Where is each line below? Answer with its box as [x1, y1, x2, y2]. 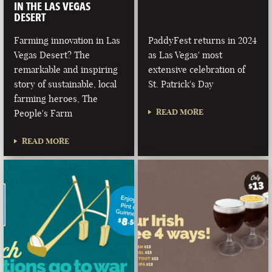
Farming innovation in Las [14, 34, 121, 46]
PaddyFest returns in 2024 [148, 34, 257, 46]
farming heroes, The [14, 92, 98, 104]
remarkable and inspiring [14, 63, 118, 75]
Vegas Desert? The [14, 49, 90, 61]
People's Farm [14, 107, 73, 119]
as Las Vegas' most [148, 49, 223, 61]
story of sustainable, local [14, 78, 117, 90]
